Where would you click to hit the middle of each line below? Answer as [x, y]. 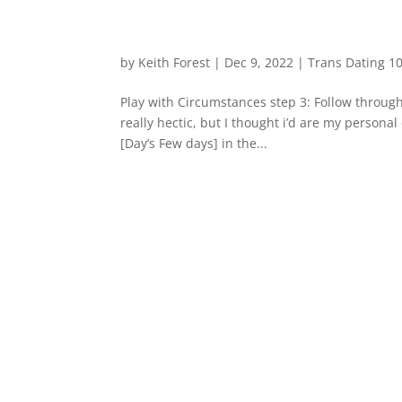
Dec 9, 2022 [259, 62]
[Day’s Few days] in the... [194, 143]
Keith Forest [175, 62]
